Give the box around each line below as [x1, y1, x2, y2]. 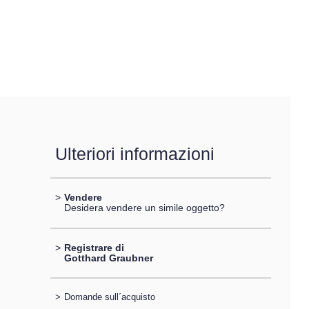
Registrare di [63, 241, 124, 253]
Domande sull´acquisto [63, 291, 155, 302]
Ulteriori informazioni [54, 144, 215, 163]
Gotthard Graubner [63, 252, 153, 263]
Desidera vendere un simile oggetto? [63, 202, 225, 214]
